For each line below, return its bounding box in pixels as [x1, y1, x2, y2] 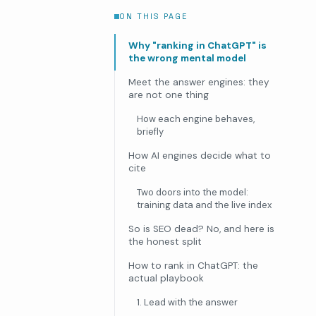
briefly [137, 125, 164, 138]
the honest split [128, 235, 202, 248]
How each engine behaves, [137, 112, 255, 125]
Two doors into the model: [137, 186, 248, 198]
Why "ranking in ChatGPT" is [128, 39, 267, 51]
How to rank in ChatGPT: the [128, 259, 258, 272]
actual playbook [128, 272, 204, 284]
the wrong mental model [128, 51, 246, 64]
